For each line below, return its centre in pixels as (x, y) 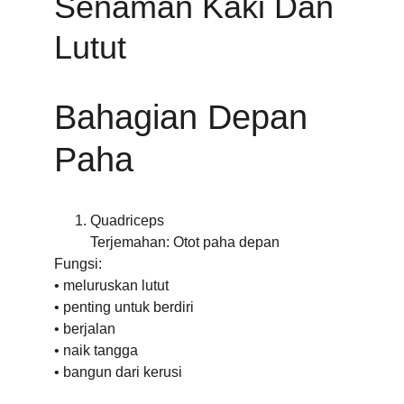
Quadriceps (127, 220)
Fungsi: (78, 264)
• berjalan (85, 329)
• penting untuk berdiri (124, 307)
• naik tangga (96, 350)
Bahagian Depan (186, 117)
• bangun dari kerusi (118, 372)
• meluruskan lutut (111, 285)
